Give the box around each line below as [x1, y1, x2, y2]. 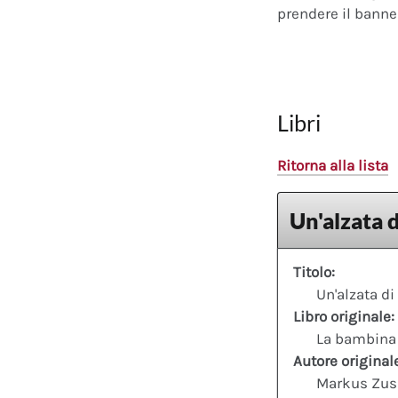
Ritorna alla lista [277, 156, 388, 174]
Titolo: [293, 262, 335, 281]
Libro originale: [293, 306, 394, 325]
